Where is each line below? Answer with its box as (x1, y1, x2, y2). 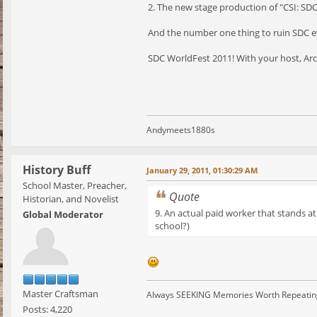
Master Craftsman (23, 287, 98, 301)
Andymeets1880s (146, 124, 215, 137)
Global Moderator (23, 208, 103, 221)
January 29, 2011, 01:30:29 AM (146, 165, 258, 176)
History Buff (23, 162, 91, 178)
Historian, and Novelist (23, 192, 119, 206)
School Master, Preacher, (23, 179, 127, 192)
